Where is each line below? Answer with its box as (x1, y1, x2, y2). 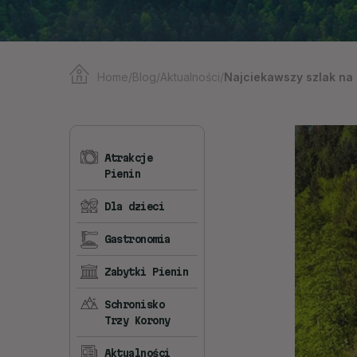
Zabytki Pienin (104, 266, 188, 277)
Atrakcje (104, 152, 152, 163)
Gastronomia (104, 233, 171, 245)
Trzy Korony (104, 315, 171, 326)
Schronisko (104, 299, 164, 310)
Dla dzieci (104, 201, 164, 212)
